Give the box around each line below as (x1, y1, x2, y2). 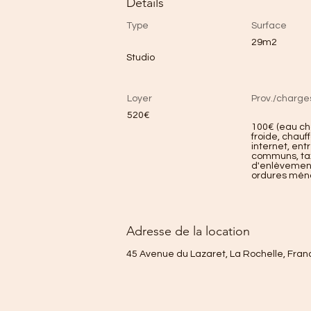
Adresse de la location (126, 224, 250, 239)
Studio (126, 53, 155, 62)
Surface (251, 21, 287, 31)
